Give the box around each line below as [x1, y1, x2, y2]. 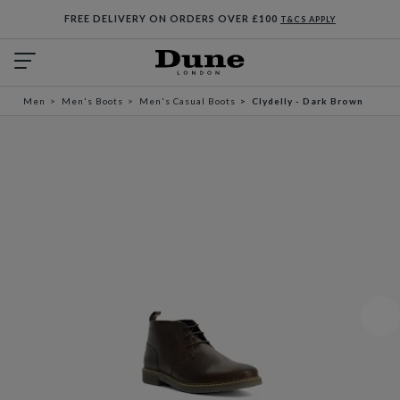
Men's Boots [62, 96, 123, 106]
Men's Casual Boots [139, 96, 236, 106]
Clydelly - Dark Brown [252, 96, 363, 106]
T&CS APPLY [280, 14, 336, 24]
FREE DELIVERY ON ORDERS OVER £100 [64, 12, 280, 24]
